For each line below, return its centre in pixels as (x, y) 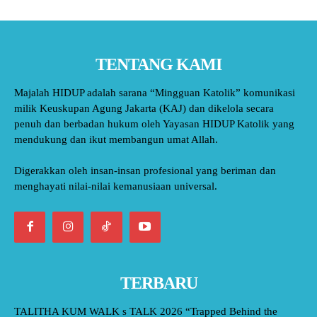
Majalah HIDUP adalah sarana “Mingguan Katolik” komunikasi (155, 92)
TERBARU (158, 283)
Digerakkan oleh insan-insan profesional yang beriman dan (145, 170)
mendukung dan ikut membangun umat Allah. (116, 139)
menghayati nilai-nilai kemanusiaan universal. (116, 186)
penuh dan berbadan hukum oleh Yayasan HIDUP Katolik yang (154, 123)
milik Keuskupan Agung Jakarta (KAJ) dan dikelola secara (144, 108)
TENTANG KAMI (158, 64)
